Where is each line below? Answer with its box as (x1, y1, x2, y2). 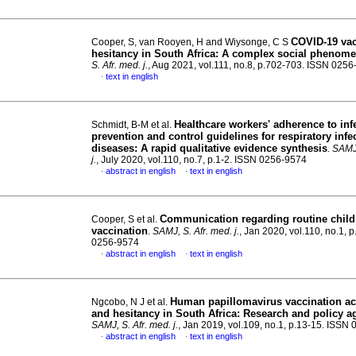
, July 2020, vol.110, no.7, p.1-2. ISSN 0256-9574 (96, 154, 307, 165)
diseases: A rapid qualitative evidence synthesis (91, 142, 327, 154)
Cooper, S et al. (91, 214, 160, 225)
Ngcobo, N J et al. (91, 296, 170, 308)
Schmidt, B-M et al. (91, 119, 174, 130)
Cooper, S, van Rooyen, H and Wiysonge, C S (91, 37, 291, 48)
